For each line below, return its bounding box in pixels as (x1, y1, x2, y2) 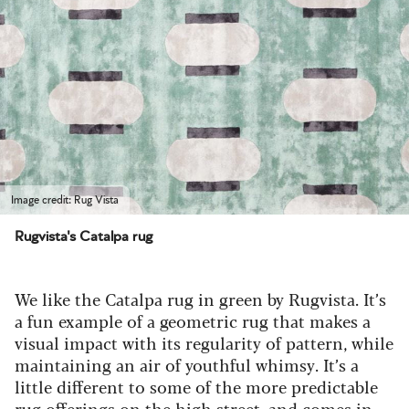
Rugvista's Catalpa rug (15, 228, 152, 244)
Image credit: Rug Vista (11, 194, 119, 205)
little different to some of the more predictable (15, 373, 378, 398)
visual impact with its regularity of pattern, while (15, 330, 393, 354)
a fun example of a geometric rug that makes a (15, 308, 371, 332)
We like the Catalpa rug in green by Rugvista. (15, 286, 363, 310)
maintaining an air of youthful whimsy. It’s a (15, 351, 359, 376)
